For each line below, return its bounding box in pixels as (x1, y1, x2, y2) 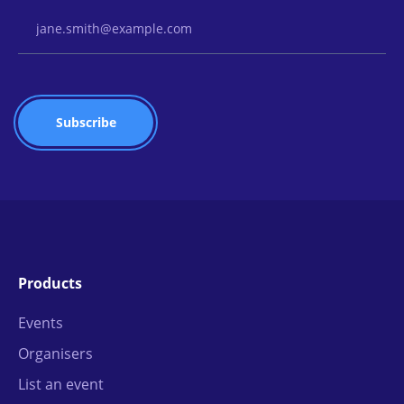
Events (18, 313, 63, 333)
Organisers (18, 344, 93, 363)
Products (18, 273, 82, 293)
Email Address (17, 4, 114, 23)
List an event (18, 374, 104, 394)
